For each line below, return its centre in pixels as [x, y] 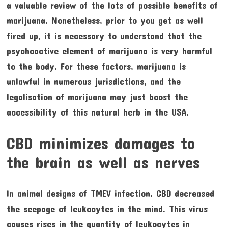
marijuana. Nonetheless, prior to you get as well [105, 21]
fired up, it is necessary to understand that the [104, 36]
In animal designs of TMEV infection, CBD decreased [110, 194]
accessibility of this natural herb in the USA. [97, 112]
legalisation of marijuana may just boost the [97, 97]
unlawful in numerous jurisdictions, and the [93, 82]
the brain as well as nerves [103, 162]
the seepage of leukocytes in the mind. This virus [107, 209]
